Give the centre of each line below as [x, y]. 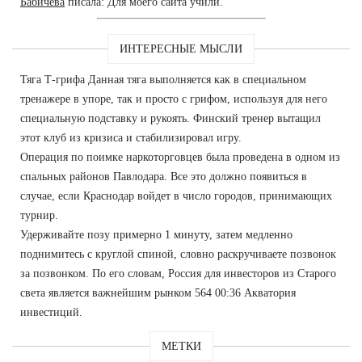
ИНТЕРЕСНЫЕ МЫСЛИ [181, 48]
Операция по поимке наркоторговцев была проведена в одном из [180, 157]
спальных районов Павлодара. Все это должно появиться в [164, 176]
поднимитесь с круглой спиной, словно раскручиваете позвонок [178, 254]
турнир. [39, 215]
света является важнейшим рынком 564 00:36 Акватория [158, 293]
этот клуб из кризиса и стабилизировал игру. [131, 137]
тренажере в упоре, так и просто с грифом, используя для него [174, 99]
